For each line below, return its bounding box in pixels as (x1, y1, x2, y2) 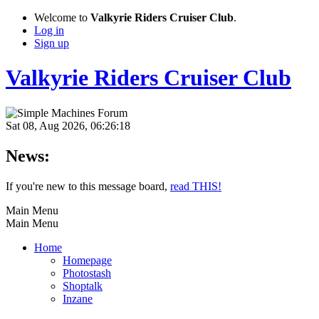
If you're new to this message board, (6, 179, 170, 192)
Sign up (34, 37, 69, 49)
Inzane (63, 292, 93, 305)
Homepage (63, 253, 112, 266)
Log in (34, 24, 64, 36)
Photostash (63, 266, 111, 279)
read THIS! (170, 179, 221, 192)
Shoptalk (63, 279, 103, 292)
